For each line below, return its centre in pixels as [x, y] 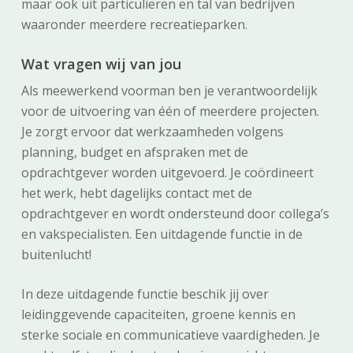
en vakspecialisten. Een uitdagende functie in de [162, 234]
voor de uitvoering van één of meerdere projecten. [170, 111]
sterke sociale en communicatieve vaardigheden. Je [170, 335]
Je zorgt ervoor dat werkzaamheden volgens [152, 132]
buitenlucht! [56, 255]
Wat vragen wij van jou [101, 64]
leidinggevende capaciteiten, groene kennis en [158, 314]
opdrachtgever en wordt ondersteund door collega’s [175, 214]
